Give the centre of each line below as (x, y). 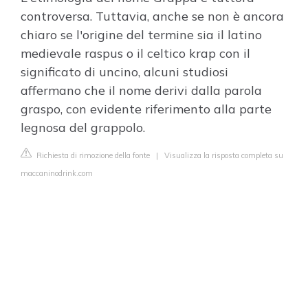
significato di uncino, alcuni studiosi (124, 72)
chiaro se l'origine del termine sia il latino (141, 35)
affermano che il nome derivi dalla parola (141, 90)
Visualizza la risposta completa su (224, 155)
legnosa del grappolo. (83, 128)
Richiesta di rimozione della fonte (92, 155)
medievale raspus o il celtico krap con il (135, 53)
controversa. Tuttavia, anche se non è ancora (152, 16)
